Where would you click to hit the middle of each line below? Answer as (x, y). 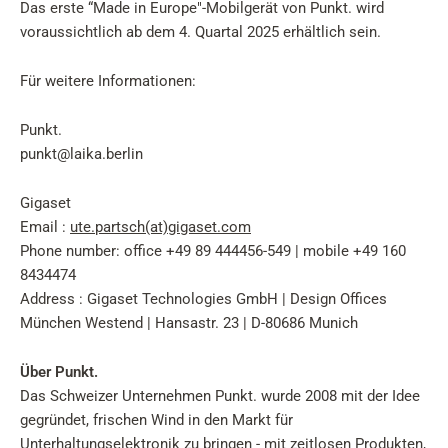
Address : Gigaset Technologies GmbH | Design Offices (203, 299)
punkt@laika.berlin (81, 154)
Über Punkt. (59, 372)
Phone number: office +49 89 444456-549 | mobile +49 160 (213, 251)
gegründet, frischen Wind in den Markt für (156, 420)
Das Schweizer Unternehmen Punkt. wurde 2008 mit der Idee (220, 396)
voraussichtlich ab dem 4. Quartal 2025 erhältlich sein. (200, 32)
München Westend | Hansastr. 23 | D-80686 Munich (189, 323)
